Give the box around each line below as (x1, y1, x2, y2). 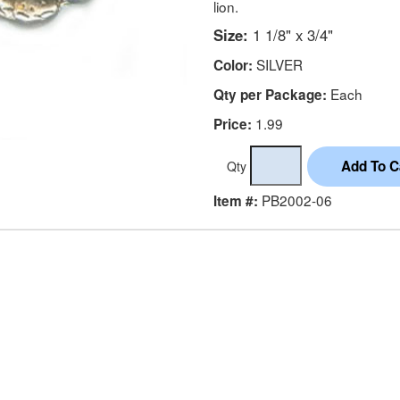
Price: (213, 113, 252, 134)
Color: (213, 54, 253, 75)
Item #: (213, 190, 258, 211)
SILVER (253, 54, 303, 74)
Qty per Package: (213, 84, 327, 104)
